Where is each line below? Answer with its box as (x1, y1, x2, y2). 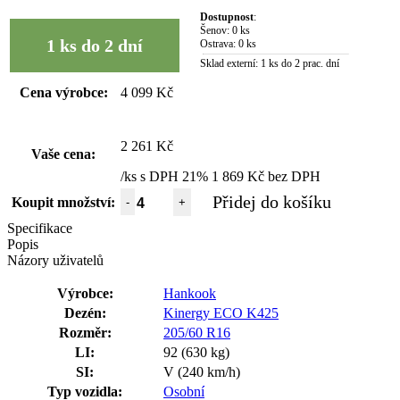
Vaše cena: (31, 146, 96, 162)
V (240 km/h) (163, 363, 240, 379)
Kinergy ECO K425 (163, 304, 279, 321)
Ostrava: (200, 37, 238, 50)
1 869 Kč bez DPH (212, 168, 321, 184)
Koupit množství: (12, 194, 115, 210)
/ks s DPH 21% (121, 168, 208, 184)
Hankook (163, 285, 216, 301)
